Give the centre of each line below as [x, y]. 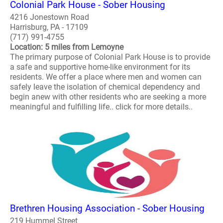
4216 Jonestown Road [50, 17]
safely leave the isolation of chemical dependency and [105, 87]
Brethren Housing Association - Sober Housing [107, 209]
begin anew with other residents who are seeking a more [108, 97]
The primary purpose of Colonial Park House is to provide [110, 57]
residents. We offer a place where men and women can [106, 77]
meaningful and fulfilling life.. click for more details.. [101, 107]
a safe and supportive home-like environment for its [100, 67]
